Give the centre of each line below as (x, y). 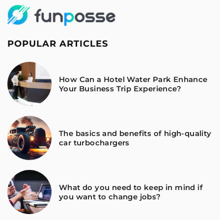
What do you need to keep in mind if (131, 188)
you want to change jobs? (110, 197)
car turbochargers (94, 143)
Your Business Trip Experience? (120, 89)
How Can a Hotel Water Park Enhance (133, 80)
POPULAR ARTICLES (58, 44)
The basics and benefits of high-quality (135, 134)
